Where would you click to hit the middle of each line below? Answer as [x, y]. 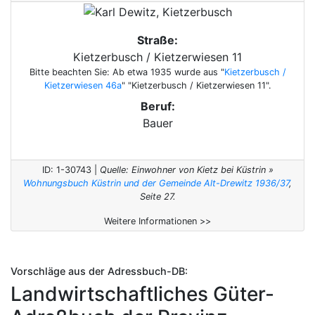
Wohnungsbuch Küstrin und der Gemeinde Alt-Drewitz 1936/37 [156, 183]
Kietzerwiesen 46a [83, 85]
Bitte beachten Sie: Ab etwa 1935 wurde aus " [127, 72]
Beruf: [157, 106]
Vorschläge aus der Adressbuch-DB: [99, 271]
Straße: [157, 40]
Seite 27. [157, 196]
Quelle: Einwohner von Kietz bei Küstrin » [186, 169]
